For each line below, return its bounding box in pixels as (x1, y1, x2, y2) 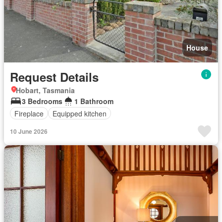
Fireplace (14, 108, 44, 118)
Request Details (10, 68, 99, 85)
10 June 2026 (10, 127, 48, 136)
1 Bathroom (74, 96, 113, 106)
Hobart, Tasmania (16, 85, 75, 95)
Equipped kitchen (53, 108, 107, 118)
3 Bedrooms (22, 96, 62, 106)
